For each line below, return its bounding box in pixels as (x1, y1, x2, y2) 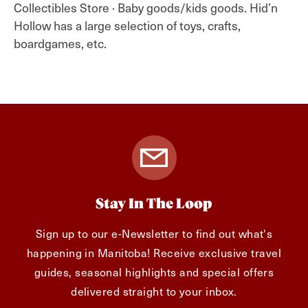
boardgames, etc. (14, 35, 107, 52)
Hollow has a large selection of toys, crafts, (14, 17, 241, 34)
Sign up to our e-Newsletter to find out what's (35, 226, 273, 241)
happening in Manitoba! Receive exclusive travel (26, 245, 282, 260)
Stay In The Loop (96, 197, 212, 212)
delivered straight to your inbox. (71, 284, 237, 298)
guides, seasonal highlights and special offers (34, 265, 274, 279)
